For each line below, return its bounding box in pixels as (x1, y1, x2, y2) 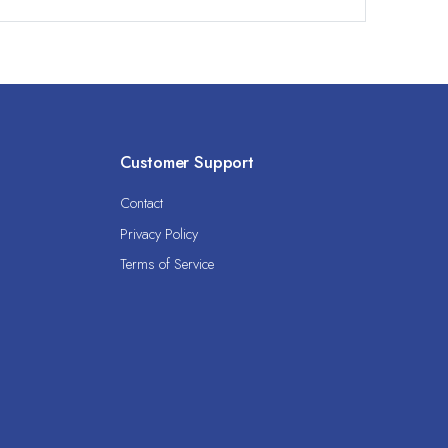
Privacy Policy (119, 223, 198, 244)
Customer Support (119, 149, 254, 174)
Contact (119, 193, 163, 214)
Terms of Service (119, 253, 214, 274)
